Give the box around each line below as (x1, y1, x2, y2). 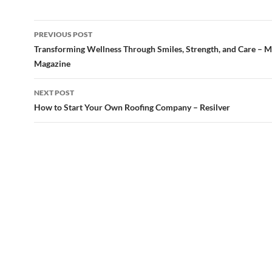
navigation (33, 41, 109, 61)
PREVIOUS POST (34, 30, 92, 39)
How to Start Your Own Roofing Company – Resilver (34, 102, 230, 112)
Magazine (34, 58, 70, 69)
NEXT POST (34, 88, 74, 97)
